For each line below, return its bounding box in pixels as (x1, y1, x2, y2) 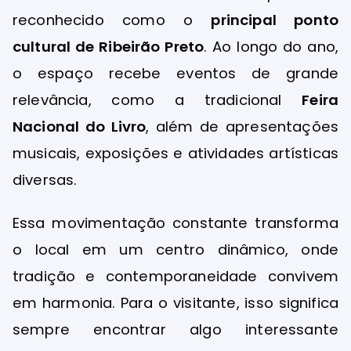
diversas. (13, 169, 78, 190)
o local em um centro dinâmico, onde (13, 239, 338, 259)
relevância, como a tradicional (13, 89, 302, 110)
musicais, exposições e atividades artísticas (13, 143, 338, 163)
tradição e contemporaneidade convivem (13, 266, 338, 286)
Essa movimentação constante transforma (13, 212, 338, 233)
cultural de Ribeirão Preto (13, 36, 204, 56)
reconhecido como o (13, 9, 212, 30)
